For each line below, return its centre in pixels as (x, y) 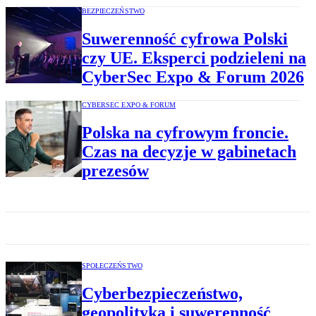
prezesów (115, 171)
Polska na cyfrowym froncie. (185, 133)
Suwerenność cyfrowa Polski (185, 39)
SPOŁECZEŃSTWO (112, 265)
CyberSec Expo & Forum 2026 (193, 77)
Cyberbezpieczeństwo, (162, 293)
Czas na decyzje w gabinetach (189, 152)
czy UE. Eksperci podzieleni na (194, 58)
